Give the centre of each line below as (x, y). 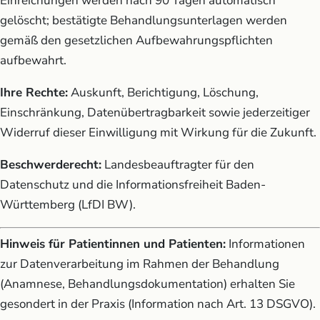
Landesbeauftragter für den (178, 164)
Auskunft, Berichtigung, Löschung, (163, 92)
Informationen (265, 244)
